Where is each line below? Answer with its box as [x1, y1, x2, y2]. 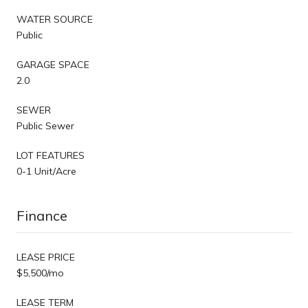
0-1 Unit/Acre [16, 164, 76, 177]
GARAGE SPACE [16, 58, 89, 71]
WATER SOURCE [16, 12, 93, 25]
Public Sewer [16, 119, 74, 132]
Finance [16, 206, 67, 224]
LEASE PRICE [16, 250, 75, 263]
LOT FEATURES [16, 148, 85, 162]
